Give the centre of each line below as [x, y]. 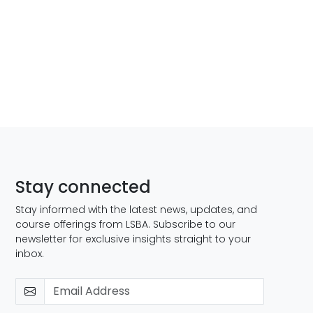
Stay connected [83, 187]
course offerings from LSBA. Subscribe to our [126, 224]
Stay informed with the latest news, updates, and [137, 210]
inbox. [30, 254]
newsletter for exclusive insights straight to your [133, 239]
